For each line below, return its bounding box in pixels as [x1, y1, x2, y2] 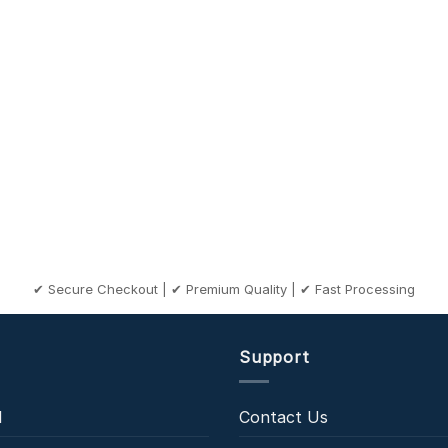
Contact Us [239, 407, 328, 428]
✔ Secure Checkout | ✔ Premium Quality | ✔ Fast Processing [33, 280, 415, 297]
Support [239, 346, 310, 367]
